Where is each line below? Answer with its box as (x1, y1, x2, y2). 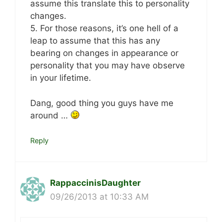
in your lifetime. (30, 73, 91, 83)
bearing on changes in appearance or (30, 48, 178, 58)
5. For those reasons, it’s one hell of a (30, 23, 178, 34)
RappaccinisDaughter (50, 178, 141, 188)
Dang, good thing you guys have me (30, 98, 173, 108)
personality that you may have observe (30, 60, 185, 71)
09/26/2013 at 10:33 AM (50, 192, 149, 202)
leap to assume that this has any (30, 36, 160, 46)
